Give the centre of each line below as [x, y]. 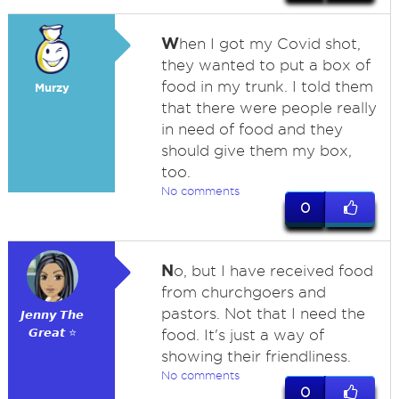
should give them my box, [256, 151]
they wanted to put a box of [265, 65]
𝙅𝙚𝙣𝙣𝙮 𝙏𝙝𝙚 [53, 315]
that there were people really [269, 108]
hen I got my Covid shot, [269, 44]
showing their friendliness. [256, 356]
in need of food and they [252, 129]
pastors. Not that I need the [263, 313]
